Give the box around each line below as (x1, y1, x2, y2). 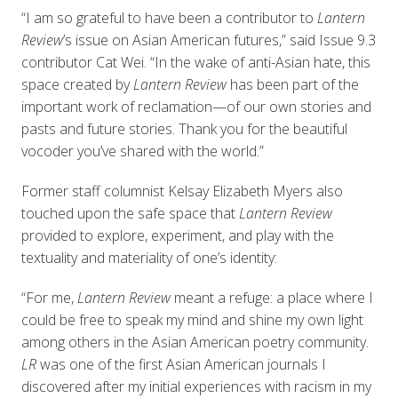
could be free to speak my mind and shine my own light (20, 309, 363, 330)
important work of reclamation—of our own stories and (20, 96, 371, 116)
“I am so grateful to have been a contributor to (20, 7, 317, 28)
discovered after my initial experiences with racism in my (20, 376, 371, 396)
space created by (20, 74, 133, 94)
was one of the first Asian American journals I (36, 354, 326, 374)
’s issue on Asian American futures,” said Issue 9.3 (62, 29, 376, 50)
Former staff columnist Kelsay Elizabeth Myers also (20, 180, 343, 201)
